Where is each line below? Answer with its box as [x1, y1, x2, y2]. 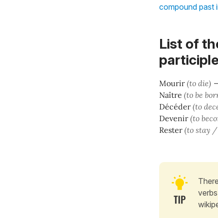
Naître [159, 90, 184, 100]
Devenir [159, 113, 190, 124]
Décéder [159, 102, 193, 112]
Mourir [159, 78, 185, 89]
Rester [159, 125, 184, 135]
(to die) [187, 78, 211, 89]
